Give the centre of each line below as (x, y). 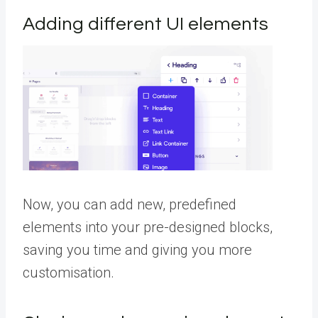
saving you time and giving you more (137, 250)
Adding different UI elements (146, 24)
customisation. (68, 273)
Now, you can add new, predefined (130, 204)
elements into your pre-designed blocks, (148, 227)
